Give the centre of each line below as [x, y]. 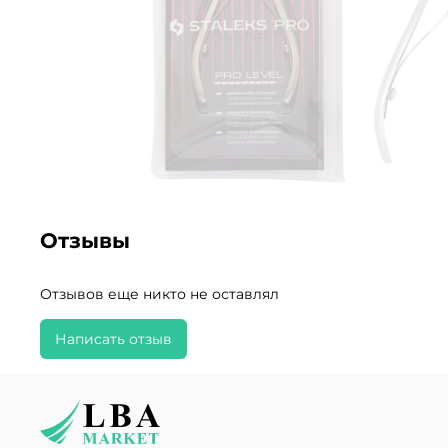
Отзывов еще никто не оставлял [159, 294]
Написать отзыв [113, 339]
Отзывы [85, 241]
